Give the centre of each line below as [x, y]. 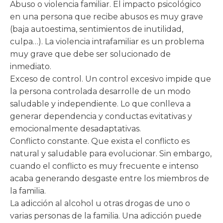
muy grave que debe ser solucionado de [90, 54]
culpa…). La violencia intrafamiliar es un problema [107, 42]
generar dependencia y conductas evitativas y [101, 116]
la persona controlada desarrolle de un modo [100, 91]
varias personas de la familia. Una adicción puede [106, 216]
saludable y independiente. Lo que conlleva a [100, 104]
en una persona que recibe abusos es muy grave [107, 17]
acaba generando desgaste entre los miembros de [110, 178]
